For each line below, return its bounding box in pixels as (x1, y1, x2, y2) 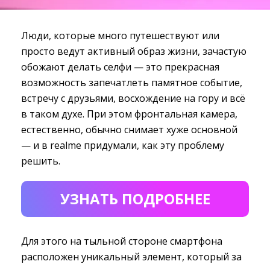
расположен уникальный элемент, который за (21, 250, 242, 263)
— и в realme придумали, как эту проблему (21, 138, 224, 152)
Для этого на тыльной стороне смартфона (21, 234, 222, 248)
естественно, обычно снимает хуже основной (21, 122, 237, 136)
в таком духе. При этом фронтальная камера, (21, 107, 237, 121)
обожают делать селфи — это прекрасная (21, 60, 219, 74)
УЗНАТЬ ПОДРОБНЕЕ (60, 188, 210, 209)
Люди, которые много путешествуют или (21, 28, 219, 42)
